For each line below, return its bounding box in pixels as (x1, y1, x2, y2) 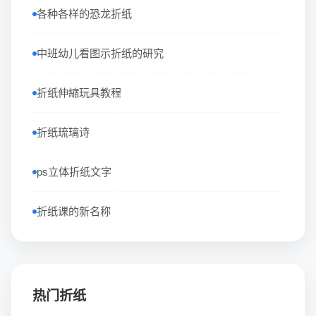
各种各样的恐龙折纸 (37, 8, 132, 20)
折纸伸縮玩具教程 (37, 87, 121, 99)
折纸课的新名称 (37, 205, 111, 218)
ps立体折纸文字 (37, 166, 111, 178)
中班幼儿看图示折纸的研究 (37, 47, 164, 60)
